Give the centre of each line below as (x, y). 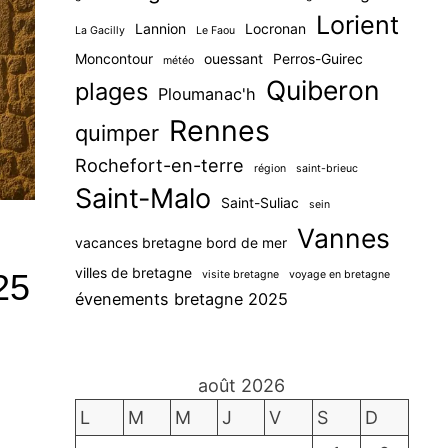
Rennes (219, 131)
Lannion (160, 29)
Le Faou (215, 31)
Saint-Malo (142, 199)
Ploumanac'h (206, 94)
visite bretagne (240, 275)
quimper (116, 133)
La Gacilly (99, 31)
